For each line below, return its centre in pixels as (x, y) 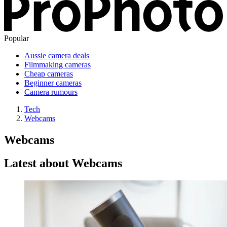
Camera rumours (51, 92)
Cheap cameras (49, 73)
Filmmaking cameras (58, 64)
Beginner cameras (53, 83)
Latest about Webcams (63, 163)
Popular (16, 38)
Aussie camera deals (57, 55)
